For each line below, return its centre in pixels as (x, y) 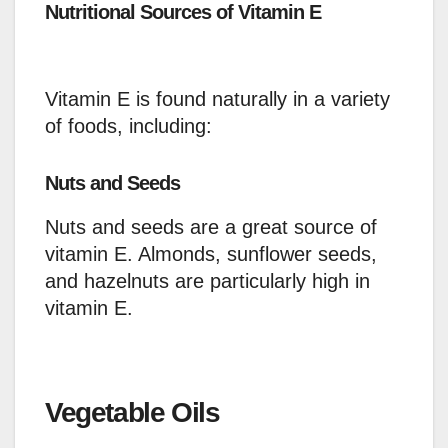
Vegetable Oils (132, 413)
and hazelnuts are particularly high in (207, 281)
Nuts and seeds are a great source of (211, 227)
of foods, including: (128, 126)
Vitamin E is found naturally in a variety (217, 99)
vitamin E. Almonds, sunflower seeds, (211, 254)
